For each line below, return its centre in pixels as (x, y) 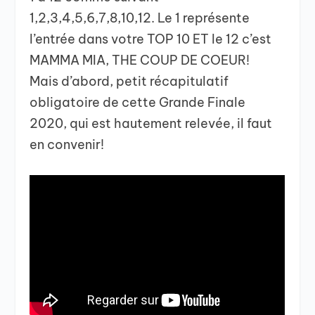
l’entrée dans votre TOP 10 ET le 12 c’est (151, 39)
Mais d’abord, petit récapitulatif (129, 81)
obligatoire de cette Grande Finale (138, 102)
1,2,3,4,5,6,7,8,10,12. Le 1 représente (140, 18)
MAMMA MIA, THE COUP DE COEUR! (140, 60)
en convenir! (67, 144)
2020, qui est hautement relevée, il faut (151, 123)
